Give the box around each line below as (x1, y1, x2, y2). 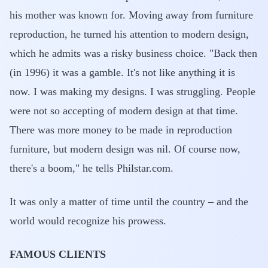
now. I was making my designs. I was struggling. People (10, 86, 255, 98)
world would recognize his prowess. (10, 215, 166, 227)
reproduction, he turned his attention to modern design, (10, 28, 249, 40)
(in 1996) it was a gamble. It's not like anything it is (10, 66, 235, 78)
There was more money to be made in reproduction (10, 124, 232, 136)
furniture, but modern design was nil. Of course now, (10, 143, 240, 155)
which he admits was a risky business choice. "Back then (10, 47, 257, 59)
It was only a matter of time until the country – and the (10, 196, 248, 208)
